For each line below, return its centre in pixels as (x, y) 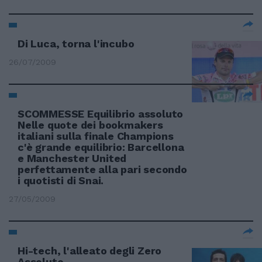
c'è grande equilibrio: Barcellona (101, 147)
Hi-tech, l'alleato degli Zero (90, 251)
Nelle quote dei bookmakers (90, 125)
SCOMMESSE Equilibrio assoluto (101, 114)
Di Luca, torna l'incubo (76, 44)
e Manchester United (72, 158)
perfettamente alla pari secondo (102, 169)
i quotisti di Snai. (61, 180)
